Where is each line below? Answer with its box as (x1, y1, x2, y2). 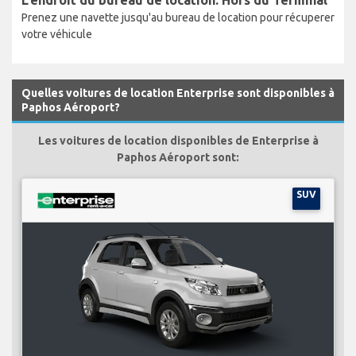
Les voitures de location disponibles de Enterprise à (37, 133, 319, 147)
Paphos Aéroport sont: (117, 150, 239, 164)
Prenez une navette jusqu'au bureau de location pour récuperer (21, 10, 335, 24)
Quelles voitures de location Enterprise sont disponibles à (21, 86, 335, 99)
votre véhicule (21, 27, 92, 41)
